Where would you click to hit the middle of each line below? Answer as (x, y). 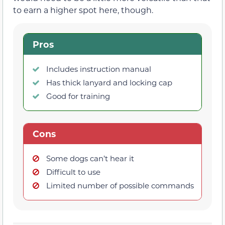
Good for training (78, 96)
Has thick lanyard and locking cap (109, 82)
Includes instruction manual (99, 69)
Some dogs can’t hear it (90, 158)
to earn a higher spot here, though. (83, 10)
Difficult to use (73, 172)
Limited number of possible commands (120, 186)
